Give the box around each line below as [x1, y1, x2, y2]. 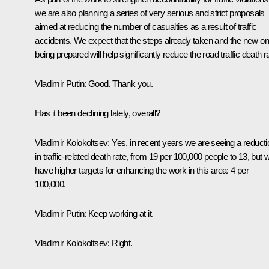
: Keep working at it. [84, 208, 154, 219]
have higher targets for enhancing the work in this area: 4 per [35, 165, 249, 175]
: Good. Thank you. [84, 78, 153, 89]
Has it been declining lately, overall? [35, 107, 160, 118]
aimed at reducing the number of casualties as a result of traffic [35, 21, 257, 32]
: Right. [107, 237, 133, 248]
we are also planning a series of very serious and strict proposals [35, 7, 265, 18]
